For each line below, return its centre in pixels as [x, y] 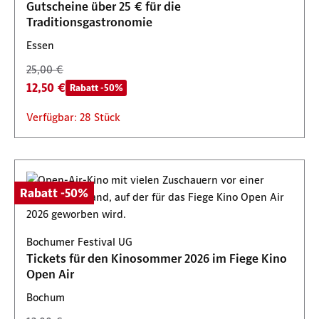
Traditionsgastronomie [89, 22]
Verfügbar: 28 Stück [73, 117]
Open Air [50, 274]
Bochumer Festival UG [79, 242]
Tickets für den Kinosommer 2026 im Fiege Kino [157, 258]
